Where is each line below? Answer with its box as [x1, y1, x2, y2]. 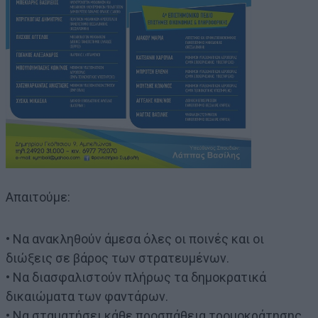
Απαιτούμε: [6, 189, 70, 204]
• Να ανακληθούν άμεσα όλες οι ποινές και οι [6, 231, 264, 246]
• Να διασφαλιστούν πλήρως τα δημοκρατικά [6, 269, 266, 285]
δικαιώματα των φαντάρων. [6, 288, 168, 304]
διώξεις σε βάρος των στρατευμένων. [6, 250, 229, 265]
